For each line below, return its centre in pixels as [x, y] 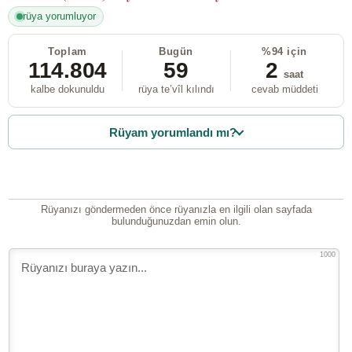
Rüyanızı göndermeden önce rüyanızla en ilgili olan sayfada [176, 210]
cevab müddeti [284, 90]
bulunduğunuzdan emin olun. [176, 222]
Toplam [68, 52]
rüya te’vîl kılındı [176, 90]
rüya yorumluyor [59, 16]
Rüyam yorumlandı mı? [173, 132]
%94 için [284, 52]
